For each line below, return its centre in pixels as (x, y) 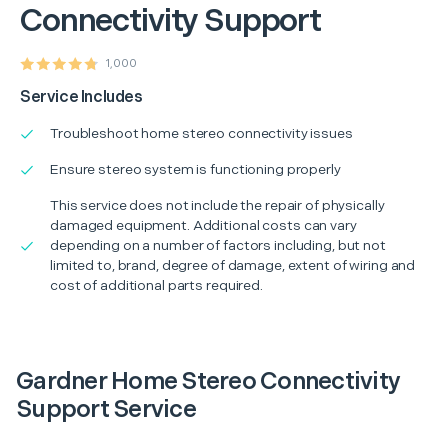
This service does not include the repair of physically (217, 205)
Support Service (106, 409)
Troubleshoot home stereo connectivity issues (201, 133)
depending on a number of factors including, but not (218, 245)
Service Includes (81, 97)
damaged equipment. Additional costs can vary (203, 225)
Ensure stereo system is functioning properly (195, 169)
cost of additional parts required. (156, 285)
